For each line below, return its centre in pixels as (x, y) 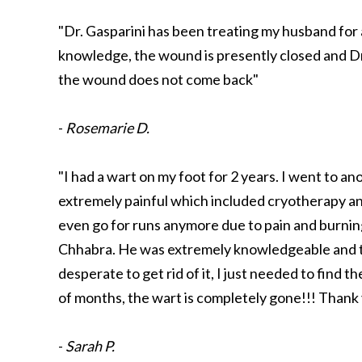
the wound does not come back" (158, 79)
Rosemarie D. (107, 128)
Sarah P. (90, 346)
